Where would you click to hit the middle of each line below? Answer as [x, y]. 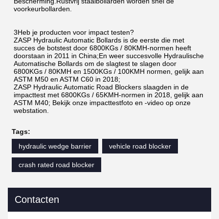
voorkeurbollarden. [43, 9]
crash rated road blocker [56, 164]
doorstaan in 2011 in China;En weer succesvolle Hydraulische [109, 55]
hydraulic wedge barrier [55, 146]
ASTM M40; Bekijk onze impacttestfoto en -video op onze [102, 102]
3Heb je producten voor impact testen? [74, 32]
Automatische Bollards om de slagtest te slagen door [95, 63]
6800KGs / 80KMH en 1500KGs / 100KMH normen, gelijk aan [109, 71]
